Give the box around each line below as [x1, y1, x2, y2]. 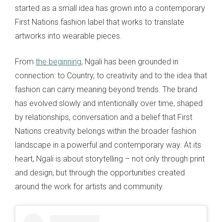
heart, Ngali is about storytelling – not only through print [15, 154, 205, 164]
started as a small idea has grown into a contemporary [15, 3, 205, 13]
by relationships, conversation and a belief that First [15, 112, 192, 122]
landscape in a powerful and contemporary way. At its [15, 140, 201, 150]
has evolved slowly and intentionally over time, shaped [15, 99, 203, 109]
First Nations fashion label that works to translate [15, 17, 184, 27]
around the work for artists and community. [15, 182, 164, 192]
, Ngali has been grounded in [81, 57, 178, 67]
